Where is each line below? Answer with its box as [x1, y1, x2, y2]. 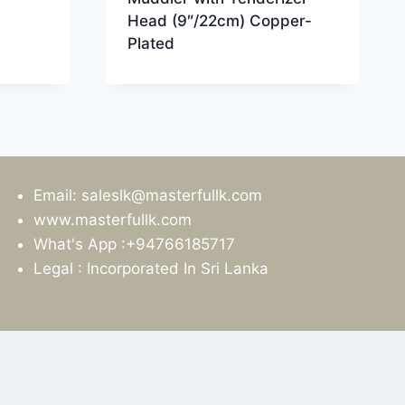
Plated [127, 33, 174, 52]
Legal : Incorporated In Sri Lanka [33, 259, 268, 278]
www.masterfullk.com [33, 210, 192, 229]
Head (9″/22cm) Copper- [127, 11, 312, 30]
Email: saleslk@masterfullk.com [33, 185, 262, 204]
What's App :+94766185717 [33, 234, 235, 253]
